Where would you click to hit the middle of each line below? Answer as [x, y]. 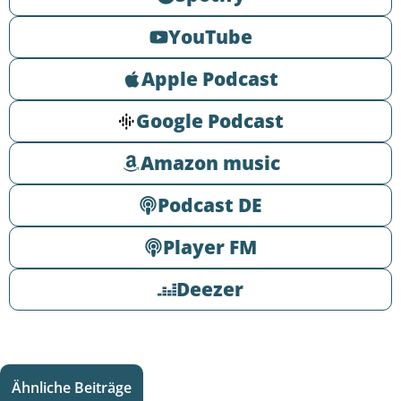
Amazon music [210, 162]
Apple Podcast [210, 78]
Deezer [210, 289]
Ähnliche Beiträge [72, 387]
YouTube [210, 36]
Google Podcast [210, 120]
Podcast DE [210, 205]
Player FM [210, 247]
